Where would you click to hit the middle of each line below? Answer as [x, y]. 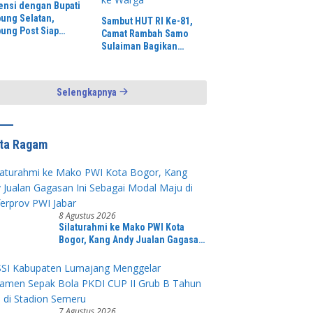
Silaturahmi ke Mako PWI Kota [122, 227]
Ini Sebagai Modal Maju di [114, 252]
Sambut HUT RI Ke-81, [147, 21]
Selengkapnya [88, 92]
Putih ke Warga [133, 71]
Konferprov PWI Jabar [105, 264]
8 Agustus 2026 [88, 215]
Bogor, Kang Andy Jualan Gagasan [132, 239]
